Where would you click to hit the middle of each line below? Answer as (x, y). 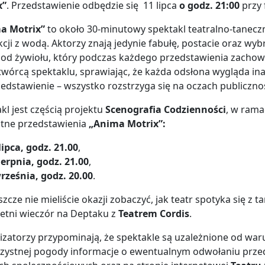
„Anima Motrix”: (127, 123)
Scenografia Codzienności (166, 109)
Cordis (174, 213)
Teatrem (138, 213)
